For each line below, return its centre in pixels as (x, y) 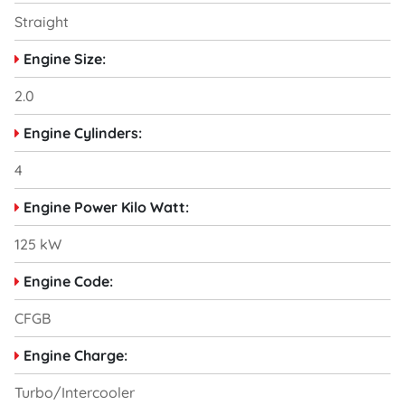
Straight (42, 21)
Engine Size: (65, 58)
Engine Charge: (75, 355)
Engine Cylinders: (83, 132)
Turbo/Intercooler (75, 392)
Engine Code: (68, 281)
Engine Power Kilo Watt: (106, 207)
